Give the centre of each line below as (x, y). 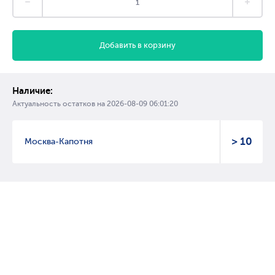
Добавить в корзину (137, 45)
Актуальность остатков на (60, 103)
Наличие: (33, 91)
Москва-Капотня (59, 141)
